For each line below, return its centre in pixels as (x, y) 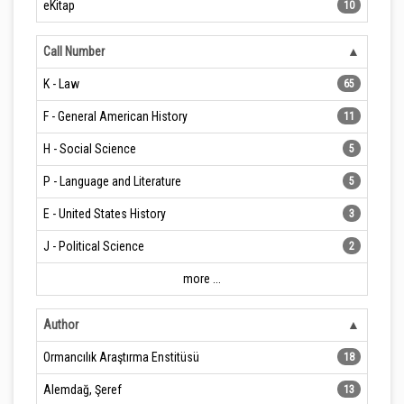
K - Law (61, 84)
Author (61, 325)
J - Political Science (94, 246)
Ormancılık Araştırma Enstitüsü (121, 357)
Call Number (74, 51)
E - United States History (105, 214)
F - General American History (115, 116)
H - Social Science (90, 149)
